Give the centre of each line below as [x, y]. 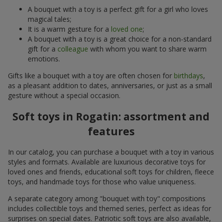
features [111, 131]
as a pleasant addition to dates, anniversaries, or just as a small [110, 85]
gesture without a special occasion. [64, 95]
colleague [73, 49]
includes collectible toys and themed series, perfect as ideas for [110, 209]
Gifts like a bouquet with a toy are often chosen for [91, 75]
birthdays [189, 75]
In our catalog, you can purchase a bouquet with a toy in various [111, 152]
